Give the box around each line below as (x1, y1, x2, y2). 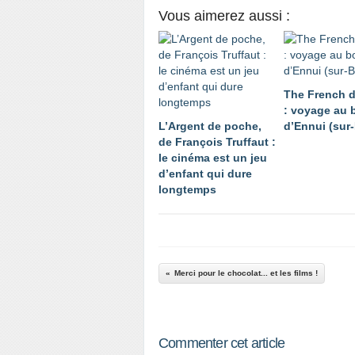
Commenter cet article (158, 335, 285, 351)
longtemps (158, 183, 216, 196)
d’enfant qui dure (158, 167, 252, 180)
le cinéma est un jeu (158, 151, 267, 164)
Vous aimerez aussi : (158, 8, 290, 24)
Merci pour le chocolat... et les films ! (174, 269, 318, 277)
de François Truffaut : (158, 136, 276, 148)
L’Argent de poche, (158, 120, 261, 132)
